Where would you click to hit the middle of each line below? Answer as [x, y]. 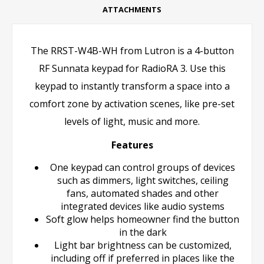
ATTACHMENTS [132, 9]
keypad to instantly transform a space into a [132, 86]
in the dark [143, 232]
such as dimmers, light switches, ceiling [143, 180]
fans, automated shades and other [143, 193]
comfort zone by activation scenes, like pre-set [132, 103]
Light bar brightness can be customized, [143, 245]
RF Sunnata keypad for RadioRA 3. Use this [132, 68]
